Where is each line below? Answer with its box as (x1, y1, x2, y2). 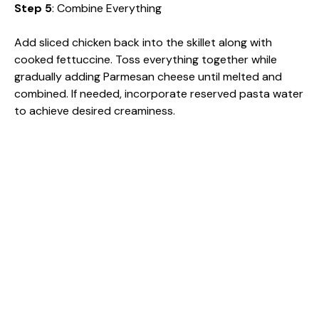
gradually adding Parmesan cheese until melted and (14, 68, 282, 84)
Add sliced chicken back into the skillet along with (14, 34, 272, 50)
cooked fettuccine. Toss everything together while (14, 51, 277, 67)
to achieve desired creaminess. (14, 103, 175, 118)
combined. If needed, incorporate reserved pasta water (14, 85, 303, 101)
